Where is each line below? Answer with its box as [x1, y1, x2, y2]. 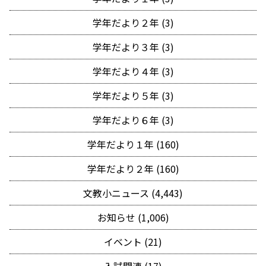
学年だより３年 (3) [92, 40, 174, 55]
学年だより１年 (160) [87, 137, 179, 152]
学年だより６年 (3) [92, 113, 174, 128]
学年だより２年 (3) [92, 15, 174, 30]
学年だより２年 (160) [87, 161, 179, 176]
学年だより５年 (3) [92, 88, 174, 103]
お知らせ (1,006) [97, 210, 169, 225]
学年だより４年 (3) [92, 64, 174, 79]
